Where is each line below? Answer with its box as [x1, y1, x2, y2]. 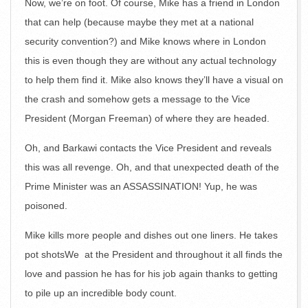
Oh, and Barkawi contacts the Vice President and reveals [25, 142, 272, 153]
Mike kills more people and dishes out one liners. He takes [25, 230, 278, 241]
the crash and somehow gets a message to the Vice [25, 93, 250, 104]
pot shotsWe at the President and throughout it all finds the [25, 249, 283, 260]
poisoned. [25, 200, 67, 211]
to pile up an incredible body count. [25, 287, 177, 298]
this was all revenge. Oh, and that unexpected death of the [25, 162, 279, 173]
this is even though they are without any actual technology [25, 55, 276, 66]
